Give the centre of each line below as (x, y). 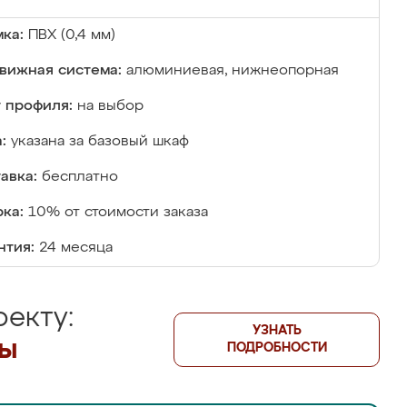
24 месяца (76, 248)
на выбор (110, 106)
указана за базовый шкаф (100, 142)
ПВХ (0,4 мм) (72, 35)
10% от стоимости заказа (118, 213)
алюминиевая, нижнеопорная (233, 71)
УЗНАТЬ (277, 331)
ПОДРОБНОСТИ (277, 348)
